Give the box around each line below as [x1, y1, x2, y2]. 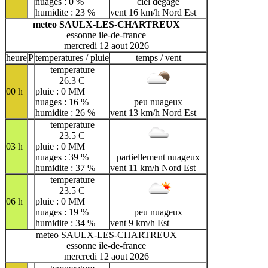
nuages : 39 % [35, 151, 89, 162]
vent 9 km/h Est [110, 217, 169, 228]
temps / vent [135, 52, 181, 63]
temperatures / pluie [35, 52, 109, 63]
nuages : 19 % [35, 206, 89, 217]
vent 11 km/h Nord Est [110, 162, 196, 173]
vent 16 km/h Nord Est [110, 7, 196, 17]
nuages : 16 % [35, 96, 89, 107]
